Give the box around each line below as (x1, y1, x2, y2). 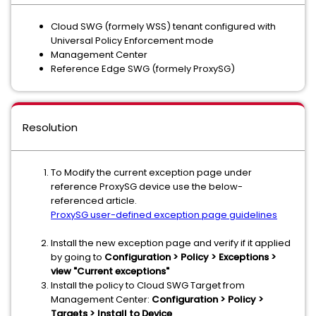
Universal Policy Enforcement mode (51, 34, 214, 47)
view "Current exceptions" (51, 265, 169, 278)
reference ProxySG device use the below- (51, 180, 243, 193)
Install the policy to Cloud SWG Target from (51, 279, 245, 292)
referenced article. (51, 194, 137, 207)
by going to (51, 250, 104, 264)
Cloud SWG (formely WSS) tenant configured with (51, 20, 276, 33)
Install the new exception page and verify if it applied (51, 236, 291, 250)
